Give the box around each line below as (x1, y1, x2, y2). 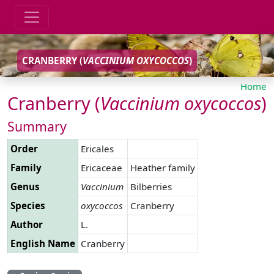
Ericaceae (81, 161, 122, 174)
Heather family (130, 161, 195, 174)
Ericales (81, 142, 114, 155)
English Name (10, 237, 75, 250)
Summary (7, 117, 67, 135)
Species (10, 199, 45, 212)
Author (10, 218, 43, 231)
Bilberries (130, 180, 172, 193)
